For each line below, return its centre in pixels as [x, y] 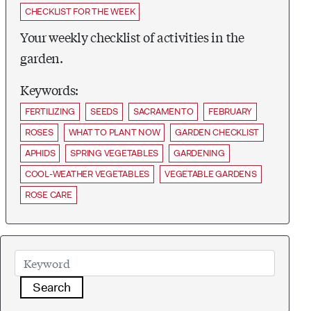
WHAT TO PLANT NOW [114, 132]
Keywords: [50, 89]
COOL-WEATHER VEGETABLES [87, 174]
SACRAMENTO [163, 111]
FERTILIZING [50, 111]
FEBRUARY [230, 111]
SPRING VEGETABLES [115, 153]
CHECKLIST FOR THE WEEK [80, 11]
